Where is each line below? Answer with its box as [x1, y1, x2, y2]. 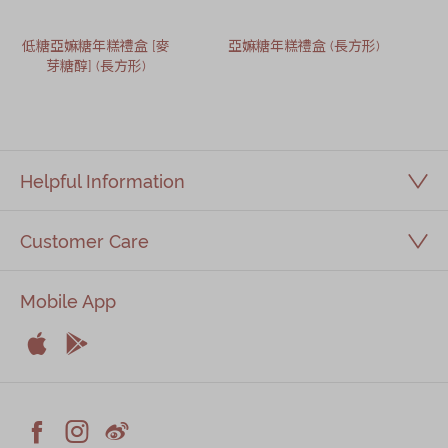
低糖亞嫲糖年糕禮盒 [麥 [22, 35, 170, 55]
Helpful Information [20, 168, 185, 193]
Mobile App [20, 288, 116, 313]
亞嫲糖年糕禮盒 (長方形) [228, 35, 381, 55]
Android [60, 359, 147, 393]
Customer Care [20, 228, 149, 253]
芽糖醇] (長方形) [46, 55, 146, 75]
